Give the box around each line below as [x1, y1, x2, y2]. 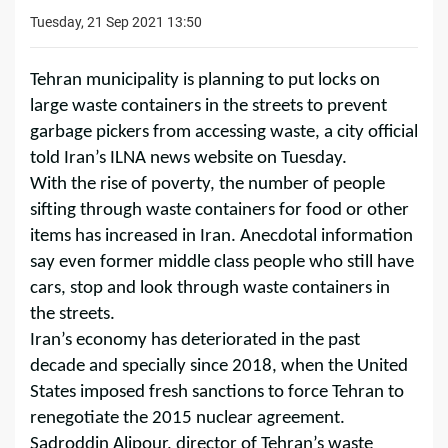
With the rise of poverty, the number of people [30, 174, 385, 194]
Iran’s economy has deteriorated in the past [30, 330, 360, 350]
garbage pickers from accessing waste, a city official [30, 122, 418, 142]
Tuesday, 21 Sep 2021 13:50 [30, 13, 202, 30]
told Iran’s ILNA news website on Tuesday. [30, 148, 347, 168]
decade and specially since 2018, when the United [30, 356, 408, 376]
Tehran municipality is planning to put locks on [30, 70, 380, 90]
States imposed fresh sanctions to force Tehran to [30, 382, 404, 402]
